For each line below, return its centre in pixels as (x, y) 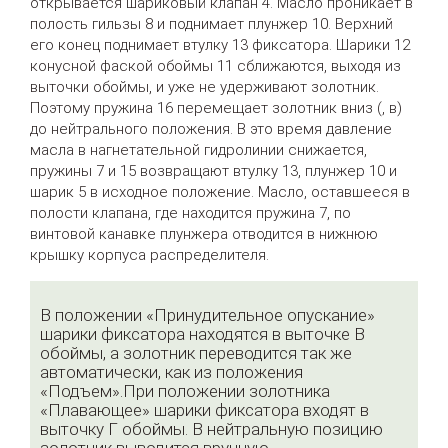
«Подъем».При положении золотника (185, 391)
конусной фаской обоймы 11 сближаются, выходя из (215, 66)
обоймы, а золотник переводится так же (196, 353)
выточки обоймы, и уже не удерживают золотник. (204, 87)
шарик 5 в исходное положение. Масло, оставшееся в (220, 192)
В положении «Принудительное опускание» (207, 315)
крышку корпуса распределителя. (149, 255)
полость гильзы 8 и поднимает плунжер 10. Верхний (211, 24)
